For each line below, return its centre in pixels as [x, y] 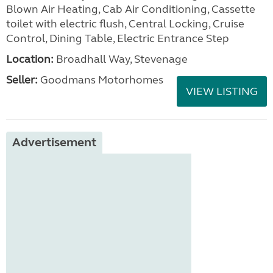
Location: [30, 59]
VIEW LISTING [222, 91]
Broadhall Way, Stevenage [121, 59]
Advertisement [54, 142]
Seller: [22, 80]
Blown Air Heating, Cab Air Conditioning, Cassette [131, 9]
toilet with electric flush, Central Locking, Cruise [125, 24]
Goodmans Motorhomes [101, 80]
